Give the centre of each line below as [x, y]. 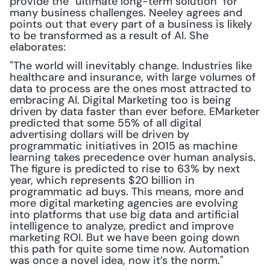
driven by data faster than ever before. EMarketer [135, 111]
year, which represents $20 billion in [102, 180]
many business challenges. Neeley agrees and [126, 13]
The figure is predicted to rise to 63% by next [125, 169]
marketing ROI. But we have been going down [125, 237]
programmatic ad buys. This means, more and [127, 192]
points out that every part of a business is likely [131, 24]
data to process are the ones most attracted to [130, 89]
